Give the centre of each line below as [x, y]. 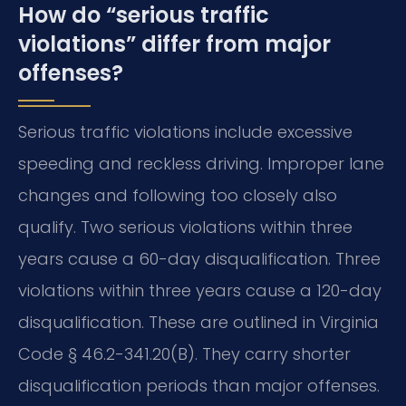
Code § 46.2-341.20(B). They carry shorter [184, 354]
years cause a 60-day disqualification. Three [199, 259]
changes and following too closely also [178, 196]
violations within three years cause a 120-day [200, 291]
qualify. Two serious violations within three [185, 227]
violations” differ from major [174, 44]
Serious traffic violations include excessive [185, 132]
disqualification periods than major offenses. [199, 386]
